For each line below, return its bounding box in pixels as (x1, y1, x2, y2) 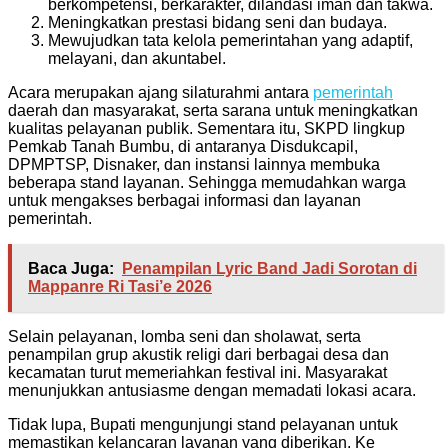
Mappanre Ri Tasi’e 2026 (28, 277, 212, 295)
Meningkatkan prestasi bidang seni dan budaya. (48, 13, 387, 31)
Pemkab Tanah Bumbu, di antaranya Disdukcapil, (8, 137, 358, 155)
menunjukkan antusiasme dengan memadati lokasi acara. (8, 381, 416, 399)
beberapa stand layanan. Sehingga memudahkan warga (8, 173, 406, 191)
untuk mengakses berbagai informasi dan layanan (8, 191, 361, 209)
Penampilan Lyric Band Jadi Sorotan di (122, 259, 417, 277)
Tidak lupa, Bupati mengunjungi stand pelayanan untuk (8, 415, 398, 433)
